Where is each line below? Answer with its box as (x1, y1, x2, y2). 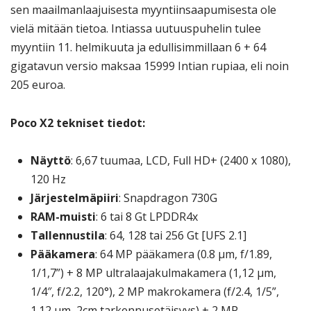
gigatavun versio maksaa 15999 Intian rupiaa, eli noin (10, 58, 289, 74)
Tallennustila (30, 227, 105, 243)
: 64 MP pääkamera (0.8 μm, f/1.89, (94, 246, 272, 262)
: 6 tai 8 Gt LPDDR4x (95, 208, 198, 224)
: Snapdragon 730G (118, 190, 217, 205)
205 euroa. (10, 77, 65, 93)
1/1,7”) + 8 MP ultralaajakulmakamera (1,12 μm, (30, 264, 276, 280)
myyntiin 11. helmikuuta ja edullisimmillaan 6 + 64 (10, 40, 266, 56)
